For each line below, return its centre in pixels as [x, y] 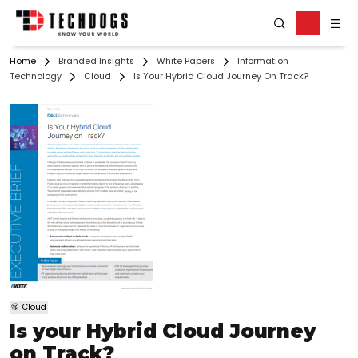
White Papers [186, 62]
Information [263, 62]
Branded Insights [96, 62]
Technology [36, 77]
